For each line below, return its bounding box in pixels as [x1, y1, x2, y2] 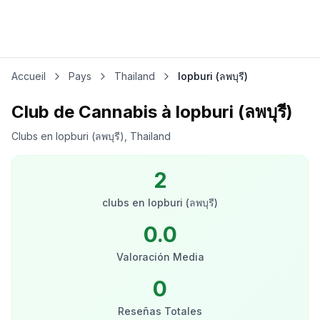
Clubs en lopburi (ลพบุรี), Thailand [11, 130, 171, 142]
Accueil [11, 70, 46, 82]
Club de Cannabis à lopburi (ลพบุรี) [11, 101, 293, 122]
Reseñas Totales [118, 305, 202, 317]
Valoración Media [116, 251, 204, 263]
